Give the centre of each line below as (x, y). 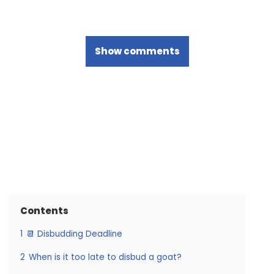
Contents (44, 210)
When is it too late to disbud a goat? (105, 257)
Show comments (137, 51)
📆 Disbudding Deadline (74, 234)
